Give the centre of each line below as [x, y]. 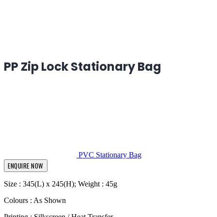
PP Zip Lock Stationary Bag [83, 66]
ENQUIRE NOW [26, 165]
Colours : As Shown [35, 200]
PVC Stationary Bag [110, 155]
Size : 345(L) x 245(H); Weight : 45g [61, 184]
